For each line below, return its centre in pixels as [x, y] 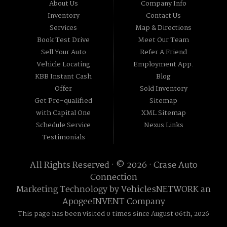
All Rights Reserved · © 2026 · [91, 166]
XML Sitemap [163, 113]
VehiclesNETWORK [160, 190]
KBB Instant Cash [64, 77]
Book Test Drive [64, 41]
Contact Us [164, 16]
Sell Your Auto [63, 53]
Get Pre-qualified [64, 101]
